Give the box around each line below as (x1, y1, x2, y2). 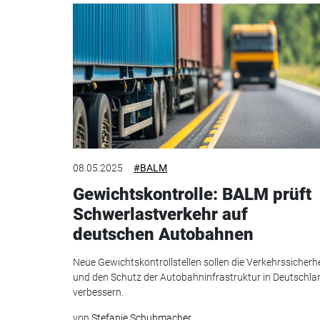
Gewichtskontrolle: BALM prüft (73, 184, 311, 205)
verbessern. (73, 286, 124, 298)
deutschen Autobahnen (73, 224, 254, 245)
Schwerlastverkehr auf (73, 204, 248, 225)
